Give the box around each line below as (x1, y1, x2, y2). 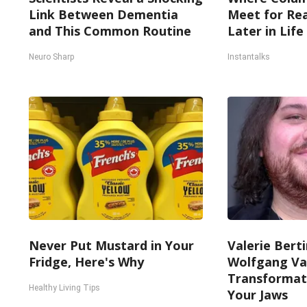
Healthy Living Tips (29, 283, 100, 293)
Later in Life (227, 23, 304, 39)
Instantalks (227, 52, 270, 62)
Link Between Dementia (29, 6, 178, 23)
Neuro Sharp (29, 52, 74, 62)
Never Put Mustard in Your (29, 237, 194, 254)
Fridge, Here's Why (29, 254, 144, 270)
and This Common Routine (29, 23, 191, 39)
